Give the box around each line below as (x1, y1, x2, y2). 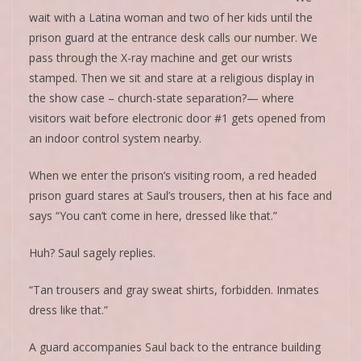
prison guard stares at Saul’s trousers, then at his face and (29, 187, 332, 203)
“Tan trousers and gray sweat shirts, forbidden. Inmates (29, 281, 319, 297)
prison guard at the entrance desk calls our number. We (29, 29, 317, 45)
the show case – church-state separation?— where (29, 89, 294, 106)
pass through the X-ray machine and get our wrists (29, 49, 293, 65)
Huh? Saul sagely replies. (29, 244, 156, 260)
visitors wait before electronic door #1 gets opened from (29, 110, 326, 126)
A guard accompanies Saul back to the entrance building (29, 338, 321, 355)
